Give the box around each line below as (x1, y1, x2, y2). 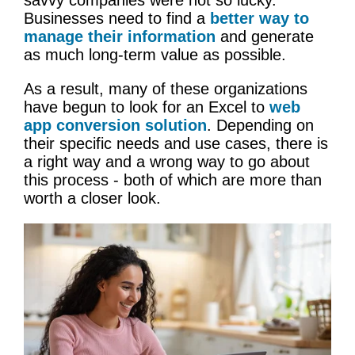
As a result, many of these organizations (24, 79, 307, 97)
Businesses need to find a (24, 9, 210, 27)
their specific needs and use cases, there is (24, 134, 328, 152)
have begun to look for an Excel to (24, 97, 269, 116)
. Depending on (207, 116, 314, 134)
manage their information (24, 27, 216, 45)
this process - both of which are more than (24, 170, 322, 189)
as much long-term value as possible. (24, 45, 286, 63)
